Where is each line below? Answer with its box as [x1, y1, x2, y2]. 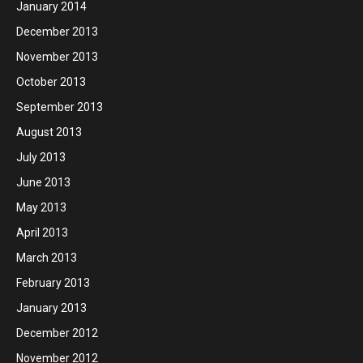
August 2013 [16, 125, 82, 139]
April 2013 [16, 225, 68, 239]
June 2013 [16, 175, 70, 189]
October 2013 [16, 75, 86, 88]
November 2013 [16, 49, 98, 63]
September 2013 [16, 100, 103, 113]
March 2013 [16, 250, 77, 264]
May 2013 [16, 200, 66, 214]
